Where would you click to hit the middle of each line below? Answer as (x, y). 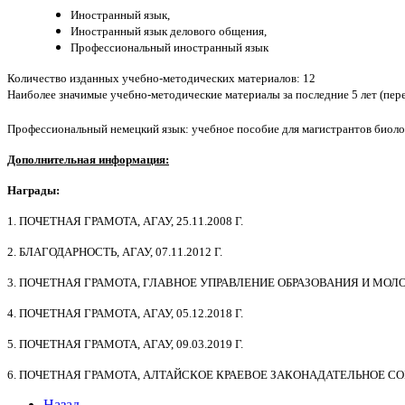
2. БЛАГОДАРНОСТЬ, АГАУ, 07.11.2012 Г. (115, 252)
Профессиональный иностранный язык (170, 48)
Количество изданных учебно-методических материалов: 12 (161, 79)
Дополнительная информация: (88, 160)
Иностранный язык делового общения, (169, 32)
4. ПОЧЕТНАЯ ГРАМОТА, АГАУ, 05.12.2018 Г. (125, 314)
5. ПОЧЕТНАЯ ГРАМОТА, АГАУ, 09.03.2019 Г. (125, 344)
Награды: (33, 191)
